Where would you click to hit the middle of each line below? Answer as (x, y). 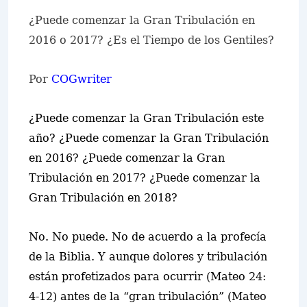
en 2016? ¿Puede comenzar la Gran (127, 158)
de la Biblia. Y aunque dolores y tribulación (148, 257)
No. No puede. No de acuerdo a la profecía (148, 237)
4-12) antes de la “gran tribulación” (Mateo (148, 296)
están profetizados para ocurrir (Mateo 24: (147, 277)
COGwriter (82, 79)
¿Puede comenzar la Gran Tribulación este (146, 118)
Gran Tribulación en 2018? (103, 198)
